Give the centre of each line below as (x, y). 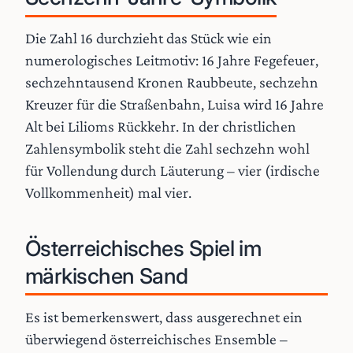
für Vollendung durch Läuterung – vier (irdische (173, 170)
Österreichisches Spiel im (143, 248)
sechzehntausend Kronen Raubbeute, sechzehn (172, 82)
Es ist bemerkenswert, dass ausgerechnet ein (164, 316)
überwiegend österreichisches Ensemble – (156, 338)
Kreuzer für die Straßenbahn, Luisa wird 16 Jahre (175, 104)
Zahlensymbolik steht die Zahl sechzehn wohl (167, 148)
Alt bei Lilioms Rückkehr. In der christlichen (161, 126)
